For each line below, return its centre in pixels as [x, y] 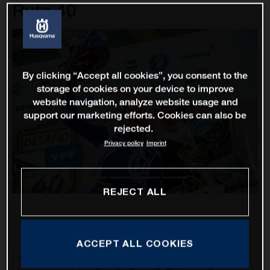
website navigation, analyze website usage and [135, 102]
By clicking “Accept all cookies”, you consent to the [135, 75]
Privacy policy [124, 143]
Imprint [156, 143]
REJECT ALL [135, 191]
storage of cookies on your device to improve [135, 89]
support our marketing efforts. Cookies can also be [135, 115]
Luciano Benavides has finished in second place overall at [130, 257]
